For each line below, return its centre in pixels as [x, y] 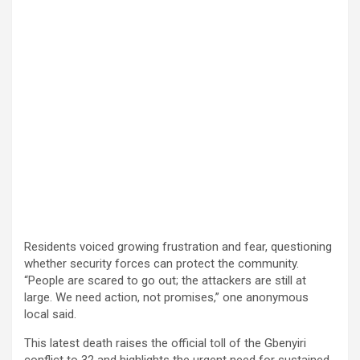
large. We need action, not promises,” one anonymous [166, 297]
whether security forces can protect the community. [162, 263]
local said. [50, 314]
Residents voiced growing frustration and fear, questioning [178, 246]
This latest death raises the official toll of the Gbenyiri [165, 343]
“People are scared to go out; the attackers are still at [165, 280]
